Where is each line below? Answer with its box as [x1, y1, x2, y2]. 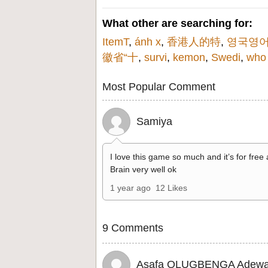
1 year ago [110, 183, 151, 193]
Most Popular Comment [102, 81, 215, 93]
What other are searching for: [102, 17, 252, 29]
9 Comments [102, 222, 163, 234]
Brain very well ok [110, 165, 176, 174]
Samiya [136, 115, 172, 127]
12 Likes [156, 183, 187, 193]
